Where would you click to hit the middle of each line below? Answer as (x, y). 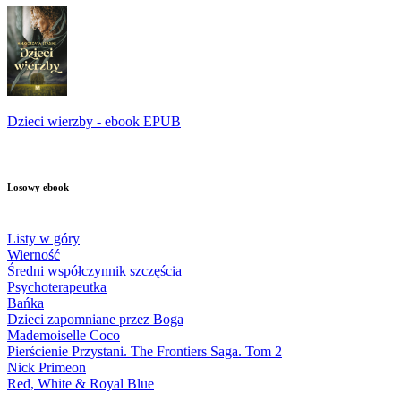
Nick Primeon (47, 368)
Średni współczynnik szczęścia (94, 271)
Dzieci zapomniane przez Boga (95, 320)
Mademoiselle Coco (64, 336)
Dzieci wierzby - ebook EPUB (94, 121)
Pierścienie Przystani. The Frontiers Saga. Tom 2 (145, 352)
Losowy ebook (38, 188)
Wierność (34, 255)
